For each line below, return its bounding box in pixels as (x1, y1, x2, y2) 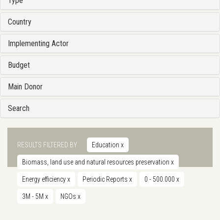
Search (8, 104, 29, 113)
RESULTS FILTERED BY (17, 141, 77, 149)
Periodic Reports (82, 175, 129, 184)
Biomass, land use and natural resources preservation (22, 158, 171, 166)
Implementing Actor (8, 39, 69, 49)
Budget (8, 60, 30, 70)
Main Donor (8, 82, 43, 92)
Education (92, 141, 121, 149)
